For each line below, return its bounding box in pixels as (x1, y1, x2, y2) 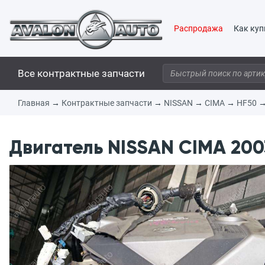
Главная (18, 98, 50, 108)
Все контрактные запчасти (18, 67, 145, 79)
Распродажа (174, 24, 223, 33)
